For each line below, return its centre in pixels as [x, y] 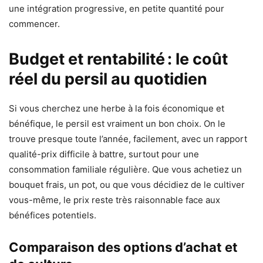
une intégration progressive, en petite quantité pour [117, 9]
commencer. [34, 24]
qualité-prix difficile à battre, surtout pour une [104, 154]
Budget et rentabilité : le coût [118, 59]
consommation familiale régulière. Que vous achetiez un [125, 170]
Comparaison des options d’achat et [123, 247]
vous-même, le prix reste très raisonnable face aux [114, 200]
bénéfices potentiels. [53, 215]
